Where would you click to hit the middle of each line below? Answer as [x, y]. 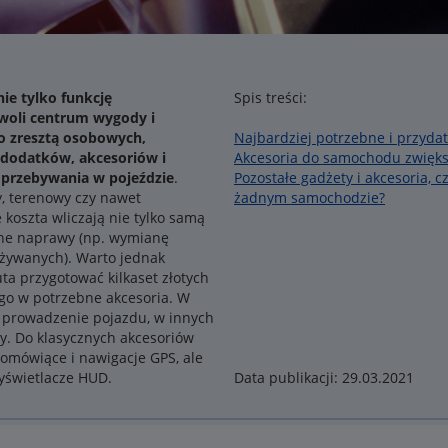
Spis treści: [270, 97]
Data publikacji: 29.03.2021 [324, 377]
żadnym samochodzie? [309, 197]
